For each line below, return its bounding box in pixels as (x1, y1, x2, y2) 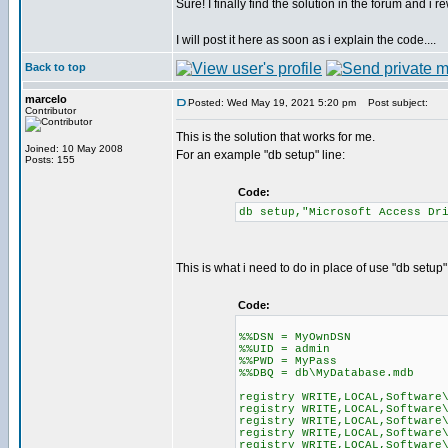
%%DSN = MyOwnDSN (238, 331, 351, 343)
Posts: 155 (25, 154, 75, 165)
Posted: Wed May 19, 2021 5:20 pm (188, 97, 356, 108)
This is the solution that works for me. (176, 130, 375, 144)
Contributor (25, 105, 76, 116)
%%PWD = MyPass (238, 355, 337, 367)
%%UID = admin (238, 343, 330, 355)
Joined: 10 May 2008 (25, 143, 123, 154)
